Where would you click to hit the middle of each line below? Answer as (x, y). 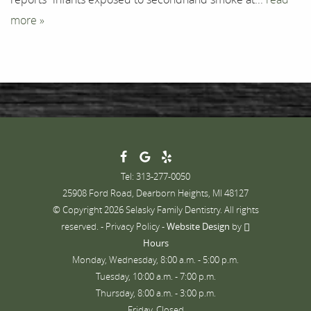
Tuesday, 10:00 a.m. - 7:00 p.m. (155, 277)
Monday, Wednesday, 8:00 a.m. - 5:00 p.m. (155, 260)
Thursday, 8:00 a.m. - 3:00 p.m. (155, 293)
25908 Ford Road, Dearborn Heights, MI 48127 (155, 193)
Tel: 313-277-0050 (155, 177)
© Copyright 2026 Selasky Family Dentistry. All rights (155, 210)
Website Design (198, 227)
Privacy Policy (133, 227)
